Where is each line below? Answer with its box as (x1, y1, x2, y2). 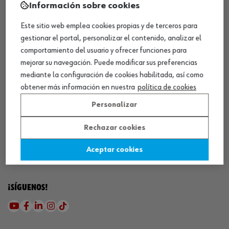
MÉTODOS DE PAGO (8, 122, 82, 133)
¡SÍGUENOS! (8, 182, 48, 192)
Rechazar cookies (84, 124, 145, 131)
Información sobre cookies (29, 1, 140, 11)
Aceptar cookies (86, 146, 143, 154)
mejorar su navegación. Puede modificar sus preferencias (20, 59, 197, 67)
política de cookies (138, 83, 196, 92)
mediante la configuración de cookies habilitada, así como (20, 71, 203, 80)
